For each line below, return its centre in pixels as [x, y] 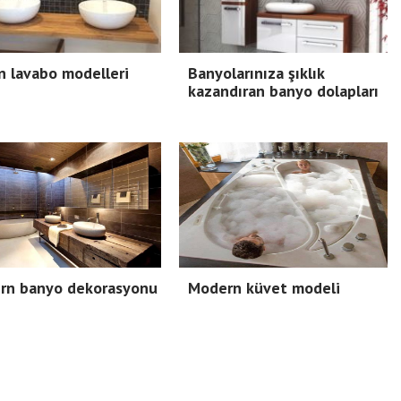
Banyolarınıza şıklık [256, 73]
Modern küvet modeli [264, 288]
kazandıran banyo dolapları [283, 91]
